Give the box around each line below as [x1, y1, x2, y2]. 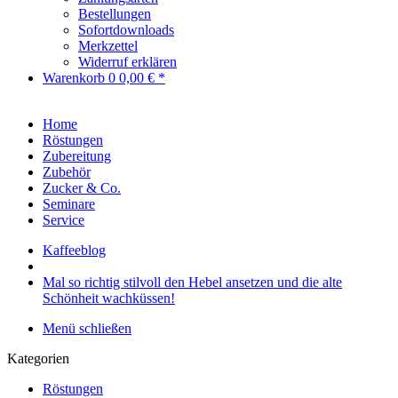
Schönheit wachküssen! [43, 291, 175, 306]
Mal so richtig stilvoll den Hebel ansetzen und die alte [43, 275, 342, 290]
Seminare [43, 196, 95, 211]
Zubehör [43, 164, 91, 179]
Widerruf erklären [78, 54, 177, 69]
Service [43, 212, 84, 227]
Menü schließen [43, 321, 131, 336]
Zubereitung [43, 148, 111, 163]
